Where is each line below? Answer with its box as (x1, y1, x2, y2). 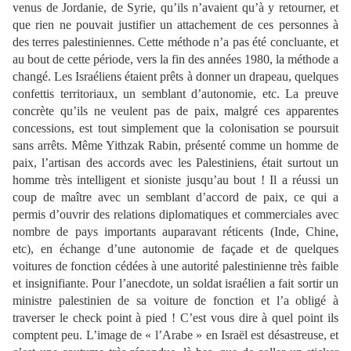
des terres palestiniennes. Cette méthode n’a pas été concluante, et (13, 35, 338, 49)
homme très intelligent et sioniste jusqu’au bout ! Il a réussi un (13, 173, 338, 187)
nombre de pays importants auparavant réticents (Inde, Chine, (13, 225, 338, 239)
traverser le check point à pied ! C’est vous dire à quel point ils (13, 311, 338, 325)
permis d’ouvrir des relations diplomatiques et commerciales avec (13, 208, 338, 222)
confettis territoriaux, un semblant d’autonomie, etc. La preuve (13, 87, 338, 101)
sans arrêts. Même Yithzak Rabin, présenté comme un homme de (13, 139, 338, 153)
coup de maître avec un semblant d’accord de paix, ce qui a (13, 190, 338, 204)
